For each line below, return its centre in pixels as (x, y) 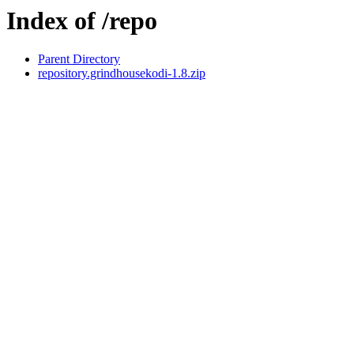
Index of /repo (82, 21)
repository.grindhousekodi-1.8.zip (122, 73)
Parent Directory (79, 59)
